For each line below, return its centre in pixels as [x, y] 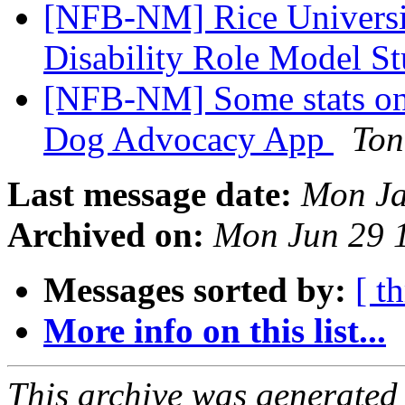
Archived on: [106, 235]
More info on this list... [215, 331]
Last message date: [150, 194]
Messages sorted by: [195, 290]
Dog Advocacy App [188, 139]
